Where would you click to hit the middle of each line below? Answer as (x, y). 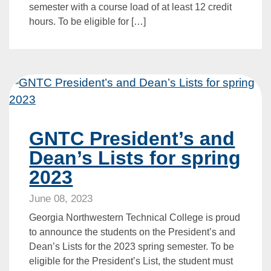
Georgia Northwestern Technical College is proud (135, 217)
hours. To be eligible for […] (88, 21)
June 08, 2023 (61, 198)
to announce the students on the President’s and (132, 232)
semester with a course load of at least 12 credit (131, 7)
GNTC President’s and (132, 138)
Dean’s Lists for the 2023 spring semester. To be (132, 246)
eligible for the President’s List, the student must (131, 261)
